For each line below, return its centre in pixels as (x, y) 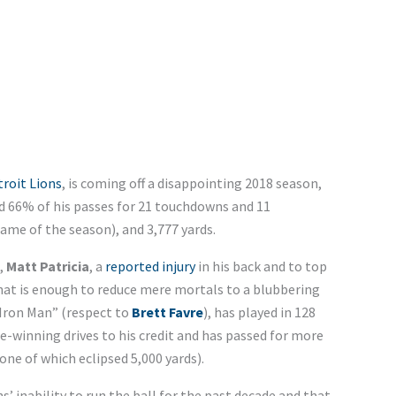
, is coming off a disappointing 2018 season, (191, 183)
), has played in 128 (259, 312)
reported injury (150, 267)
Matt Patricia (46, 267)
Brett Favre (167, 312)
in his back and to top (261, 267)
